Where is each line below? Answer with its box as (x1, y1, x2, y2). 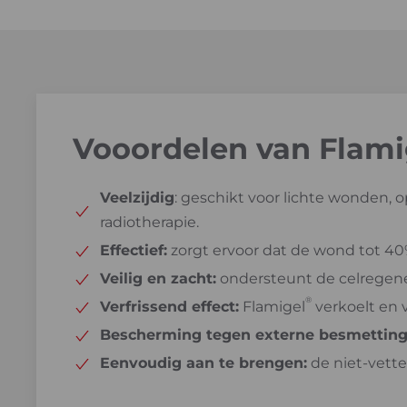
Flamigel (239, 298, 305, 316)
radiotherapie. (100, 213, 199, 232)
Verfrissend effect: (100, 298, 239, 316)
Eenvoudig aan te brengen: (100, 354, 307, 372)
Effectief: (100, 242, 167, 260)
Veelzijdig (100, 189, 174, 207)
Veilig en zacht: (100, 270, 216, 288)
